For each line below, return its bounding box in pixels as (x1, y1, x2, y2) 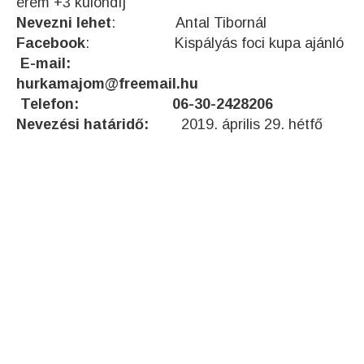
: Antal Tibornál (111, 15, 266, 32)
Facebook (16, 35, 85, 52)
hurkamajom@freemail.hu (16, 76, 198, 93)
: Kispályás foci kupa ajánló (85, 35, 344, 52)
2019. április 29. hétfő (181, 116, 323, 133)
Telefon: (20, 96, 95, 113)
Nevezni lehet (16, 15, 111, 32)
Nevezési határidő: (16, 116, 181, 133)
